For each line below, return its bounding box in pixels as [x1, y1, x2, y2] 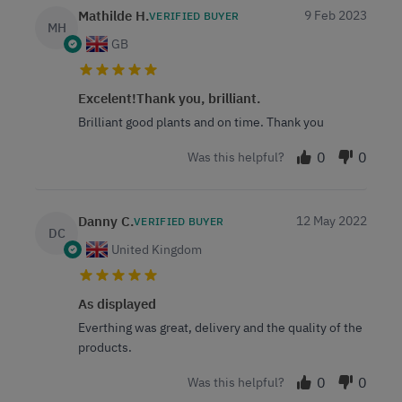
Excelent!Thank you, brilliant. [78, 89, 260, 107]
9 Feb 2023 [304, 6, 367, 23]
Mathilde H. [78, 6, 149, 24]
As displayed [78, 294, 156, 312]
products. [78, 338, 132, 355]
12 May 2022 [296, 212, 367, 229]
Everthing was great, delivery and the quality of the [78, 319, 363, 336]
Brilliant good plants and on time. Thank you [78, 113, 324, 130]
